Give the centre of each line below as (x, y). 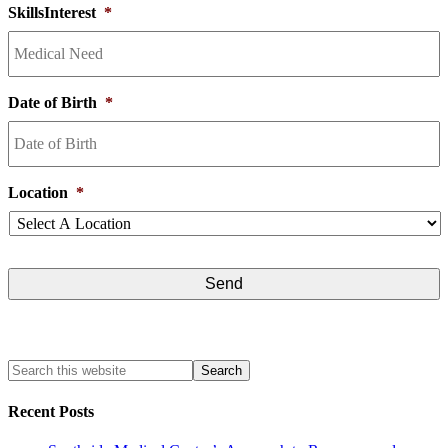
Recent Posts (51, 411)
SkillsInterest (52, 13)
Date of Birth (52, 103)
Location (38, 193)
